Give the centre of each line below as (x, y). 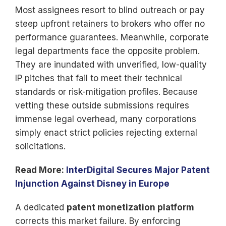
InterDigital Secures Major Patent (138, 170)
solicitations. (40, 146)
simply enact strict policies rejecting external (106, 133)
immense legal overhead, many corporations (106, 119)
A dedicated (41, 207)
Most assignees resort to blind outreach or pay (110, 10)
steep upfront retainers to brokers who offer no (110, 24)
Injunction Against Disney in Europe (92, 184)
